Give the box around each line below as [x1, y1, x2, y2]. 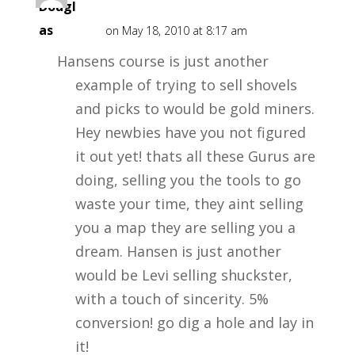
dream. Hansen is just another [74, 242, 281, 261]
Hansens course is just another [56, 52, 269, 71]
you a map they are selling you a [74, 218, 296, 237]
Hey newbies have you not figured [74, 123, 306, 142]
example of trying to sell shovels [74, 75, 297, 94]
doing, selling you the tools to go [74, 170, 301, 189]
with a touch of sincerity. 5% [74, 289, 269, 308]
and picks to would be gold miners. [74, 99, 315, 118]
